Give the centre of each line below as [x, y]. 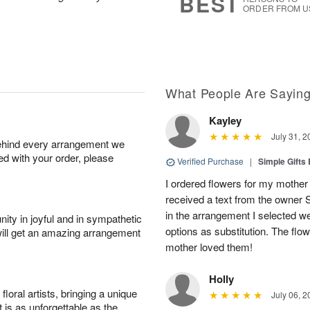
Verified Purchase [210, 161]
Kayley [225, 120]
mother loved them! [209, 247]
